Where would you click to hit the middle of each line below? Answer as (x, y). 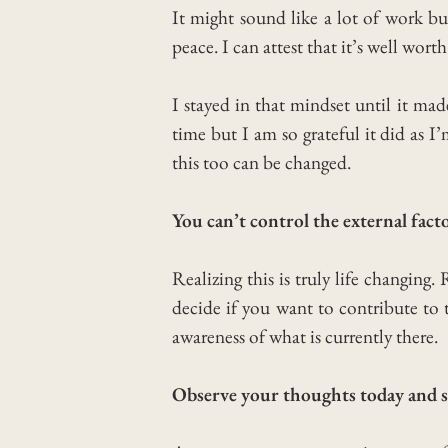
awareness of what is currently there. (305, 336)
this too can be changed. (261, 162)
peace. (197, 46)
